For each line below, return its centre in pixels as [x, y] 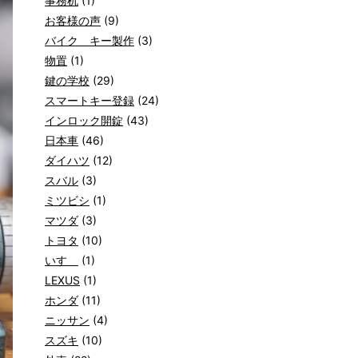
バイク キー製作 [89, 40]
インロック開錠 [84, 120]
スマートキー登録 [89, 100]
